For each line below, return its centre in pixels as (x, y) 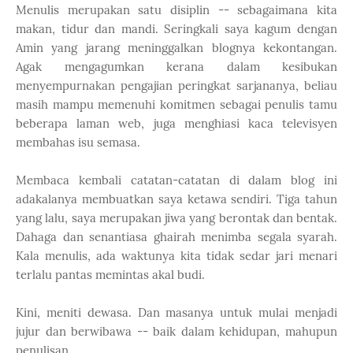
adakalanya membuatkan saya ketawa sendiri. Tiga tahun (176, 199)
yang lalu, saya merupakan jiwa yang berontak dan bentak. (176, 218)
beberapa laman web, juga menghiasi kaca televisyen (176, 123)
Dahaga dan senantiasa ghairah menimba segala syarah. (176, 237)
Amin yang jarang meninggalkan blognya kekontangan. (176, 48)
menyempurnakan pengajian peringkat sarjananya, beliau (176, 85)
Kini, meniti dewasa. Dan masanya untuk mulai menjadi (176, 312)
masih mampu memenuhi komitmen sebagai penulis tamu (176, 104)
